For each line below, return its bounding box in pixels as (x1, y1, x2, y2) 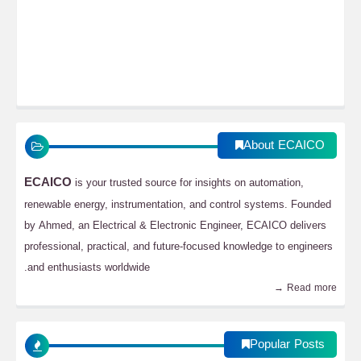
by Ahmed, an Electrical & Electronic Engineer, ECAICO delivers (24, 215, 326, 235)
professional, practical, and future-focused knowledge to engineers (24, 236, 333, 256)
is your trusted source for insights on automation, (72, 172, 304, 193)
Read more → (287, 279, 337, 297)
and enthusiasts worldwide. (27, 257, 150, 277)
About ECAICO (243, 134, 325, 156)
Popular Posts (250, 333, 325, 355)
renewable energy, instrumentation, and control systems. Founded (24, 194, 331, 214)
